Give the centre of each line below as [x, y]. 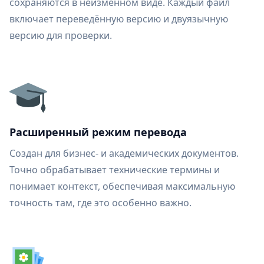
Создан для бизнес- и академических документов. [124, 153]
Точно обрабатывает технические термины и [115, 170]
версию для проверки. [61, 35]
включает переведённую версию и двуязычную [119, 19]
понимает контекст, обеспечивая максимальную [122, 186]
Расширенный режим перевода [98, 132]
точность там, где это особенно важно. [100, 203]
